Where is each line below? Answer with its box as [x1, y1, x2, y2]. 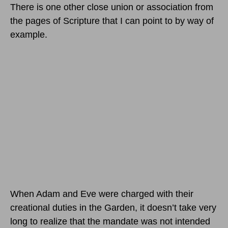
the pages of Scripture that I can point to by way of [10, 16, 214, 26]
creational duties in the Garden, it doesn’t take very [10, 203, 216, 213]
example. [10, 30, 47, 40]
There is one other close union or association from [10, 2, 213, 13]
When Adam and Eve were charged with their [10, 189, 193, 199]
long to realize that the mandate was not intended [10, 216, 210, 227]
